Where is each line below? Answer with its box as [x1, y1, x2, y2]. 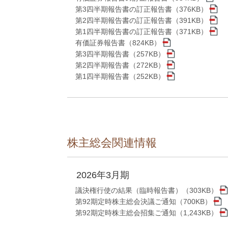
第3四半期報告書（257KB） [75, 50, 165, 59]
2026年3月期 [76, 170, 129, 181]
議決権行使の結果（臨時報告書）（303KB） [75, 186, 218, 195]
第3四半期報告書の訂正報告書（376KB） [75, 5, 208, 14]
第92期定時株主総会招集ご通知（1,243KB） [75, 209, 218, 217]
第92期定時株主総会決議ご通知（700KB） [75, 197, 212, 206]
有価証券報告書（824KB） [75, 39, 161, 47]
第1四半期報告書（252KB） [75, 72, 165, 81]
